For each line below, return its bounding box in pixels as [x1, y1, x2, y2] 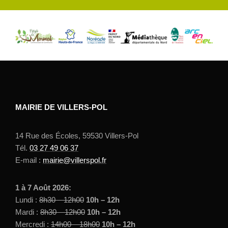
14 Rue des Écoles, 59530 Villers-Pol [15, 131, 138, 140]
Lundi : [15, 195, 39, 204]
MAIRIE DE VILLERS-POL [15, 102, 107, 111]
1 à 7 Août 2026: [15, 183, 71, 192]
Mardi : [15, 207, 40, 216]
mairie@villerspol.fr [43, 155, 106, 164]
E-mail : [15, 155, 43, 164]
